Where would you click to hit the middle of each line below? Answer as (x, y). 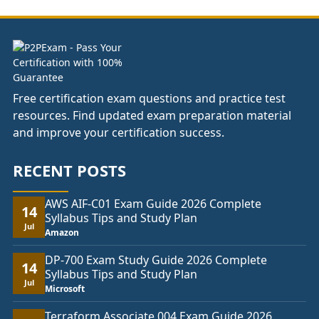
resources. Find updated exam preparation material (152, 116)
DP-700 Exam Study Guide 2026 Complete (156, 260)
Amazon (62, 233)
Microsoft (65, 289)
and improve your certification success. (119, 133)
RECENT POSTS (69, 171)
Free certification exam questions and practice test (149, 99)
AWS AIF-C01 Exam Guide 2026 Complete (153, 204)
